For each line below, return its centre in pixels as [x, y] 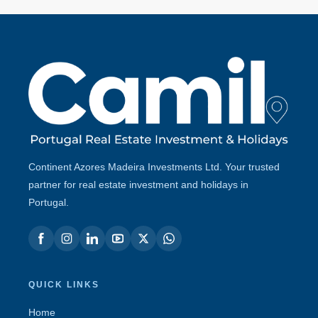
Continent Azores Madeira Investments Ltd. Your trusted [154, 166]
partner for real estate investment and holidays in [138, 184]
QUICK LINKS [64, 284]
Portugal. [49, 202]
